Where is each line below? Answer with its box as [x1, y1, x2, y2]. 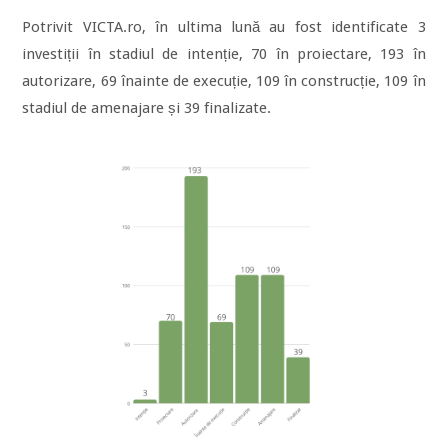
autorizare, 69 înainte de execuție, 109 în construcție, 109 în [22, 72, 426, 91]
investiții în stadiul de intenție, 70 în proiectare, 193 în [22, 45, 426, 64]
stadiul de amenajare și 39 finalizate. [22, 99, 272, 118]
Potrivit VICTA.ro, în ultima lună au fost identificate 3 [22, 18, 426, 37]
